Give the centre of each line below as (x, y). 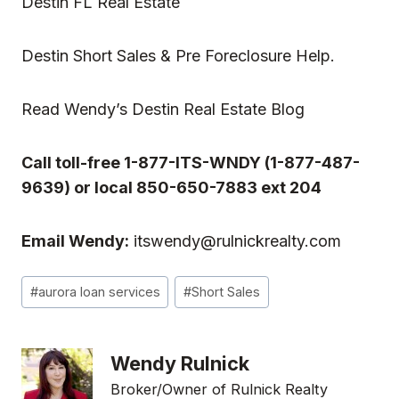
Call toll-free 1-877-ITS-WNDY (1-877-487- (191, 162)
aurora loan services (99, 292)
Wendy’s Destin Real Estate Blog (184, 109)
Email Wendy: (75, 240)
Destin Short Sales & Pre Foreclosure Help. (178, 55)
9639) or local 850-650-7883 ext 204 (171, 187)
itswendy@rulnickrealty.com (237, 240)
